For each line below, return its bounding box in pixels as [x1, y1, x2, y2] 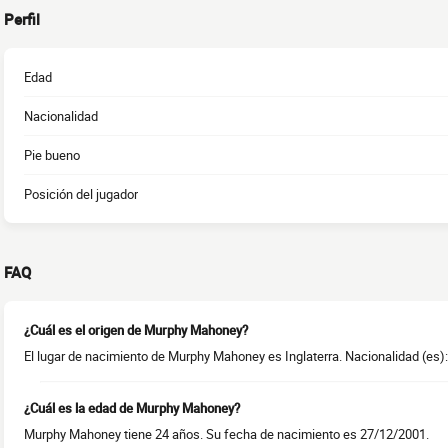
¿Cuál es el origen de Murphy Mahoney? [24, 321, 248, 340]
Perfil [4, 9, 40, 30]
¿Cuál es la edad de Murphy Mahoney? [24, 399, 240, 418]
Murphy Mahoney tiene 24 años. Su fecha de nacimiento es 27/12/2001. [24, 425, 429, 444]
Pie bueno [24, 146, 80, 165]
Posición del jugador [24, 185, 138, 204]
